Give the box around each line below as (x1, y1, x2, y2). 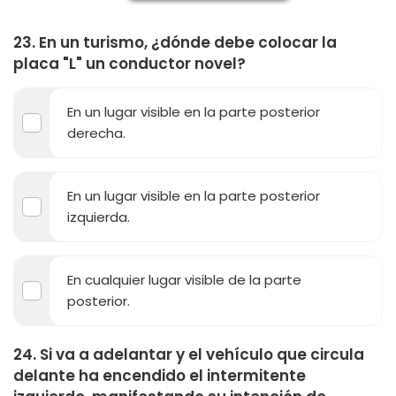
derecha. (67, 124, 126, 142)
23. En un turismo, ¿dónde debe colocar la (13, 32, 337, 53)
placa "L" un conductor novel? (13, 53, 246, 74)
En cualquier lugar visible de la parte (67, 270, 301, 289)
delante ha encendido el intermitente (13, 365, 306, 386)
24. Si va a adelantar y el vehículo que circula (13, 344, 364, 365)
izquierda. (67, 208, 130, 226)
